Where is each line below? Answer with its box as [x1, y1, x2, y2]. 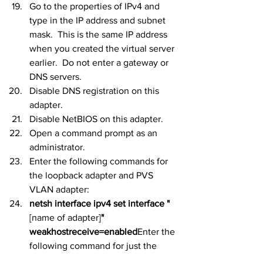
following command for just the [29, 241, 159, 251]
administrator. [29, 142, 85, 153]
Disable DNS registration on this [29, 86, 161, 96]
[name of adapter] [29, 213, 101, 223]
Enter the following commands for [29, 156, 170, 167]
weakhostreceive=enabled [29, 227, 137, 237]
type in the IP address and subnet [29, 15, 168, 26]
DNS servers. [29, 72, 82, 82]
